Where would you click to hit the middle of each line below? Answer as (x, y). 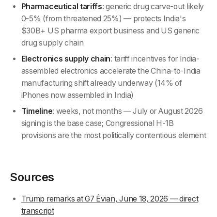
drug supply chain (52, 43)
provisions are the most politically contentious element (114, 135)
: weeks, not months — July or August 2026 (128, 111)
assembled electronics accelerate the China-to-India (111, 71)
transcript (38, 211)
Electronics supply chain (66, 59)
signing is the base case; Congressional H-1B (97, 123)
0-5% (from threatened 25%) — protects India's (103, 19)
